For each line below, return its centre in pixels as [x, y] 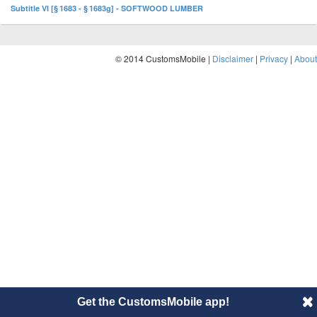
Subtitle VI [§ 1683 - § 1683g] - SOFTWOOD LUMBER [107, 8]
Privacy [274, 58]
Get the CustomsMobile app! [153, 302]
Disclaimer [233, 58]
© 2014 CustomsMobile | [164, 58]
